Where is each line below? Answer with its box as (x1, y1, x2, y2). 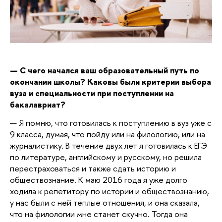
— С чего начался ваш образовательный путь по (10, 64, 199, 76)
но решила (163, 151, 202, 163)
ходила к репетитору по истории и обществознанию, (10, 185, 209, 197)
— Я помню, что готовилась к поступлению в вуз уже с (10, 117, 212, 129)
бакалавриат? (10, 99, 65, 111)
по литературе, (10, 151, 67, 163)
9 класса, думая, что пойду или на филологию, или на (10, 128, 205, 140)
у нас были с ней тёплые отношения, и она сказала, (10, 197, 200, 209)
